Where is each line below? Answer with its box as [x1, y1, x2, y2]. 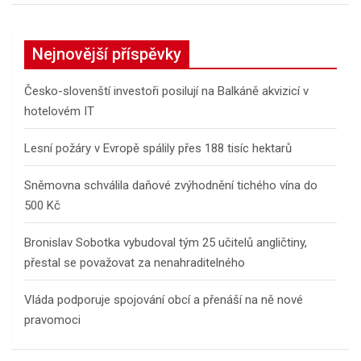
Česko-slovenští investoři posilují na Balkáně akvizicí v [24, 83, 309, 98]
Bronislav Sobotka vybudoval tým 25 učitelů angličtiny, [24, 234, 307, 250]
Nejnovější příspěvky [32, 44, 181, 64]
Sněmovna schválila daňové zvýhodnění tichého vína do [24, 177, 317, 193]
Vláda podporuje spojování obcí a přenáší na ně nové [24, 292, 303, 307]
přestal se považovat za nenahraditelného [24, 255, 245, 270]
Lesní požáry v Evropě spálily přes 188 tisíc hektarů [24, 140, 292, 156]
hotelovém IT [24, 103, 94, 118]
